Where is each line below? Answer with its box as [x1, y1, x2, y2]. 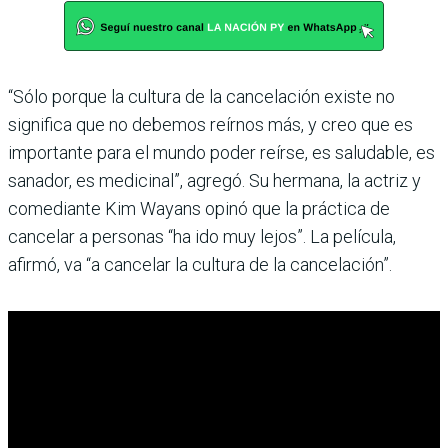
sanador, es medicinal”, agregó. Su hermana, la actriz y [8, 170, 421, 192]
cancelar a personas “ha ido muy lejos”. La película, [8, 226, 396, 248]
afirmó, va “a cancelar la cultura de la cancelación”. [8, 254, 392, 276]
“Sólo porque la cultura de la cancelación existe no [8, 86, 395, 108]
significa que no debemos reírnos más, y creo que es [8, 114, 413, 136]
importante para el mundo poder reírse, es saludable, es [8, 142, 435, 164]
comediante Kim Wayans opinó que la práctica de [8, 198, 390, 220]
